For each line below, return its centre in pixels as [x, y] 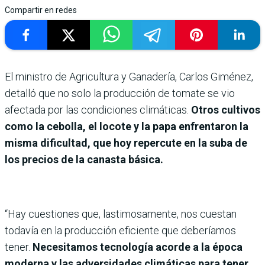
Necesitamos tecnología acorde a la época [138, 247]
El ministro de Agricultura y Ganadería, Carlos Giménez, [129, 77]
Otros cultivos [226, 110]
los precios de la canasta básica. [84, 160]
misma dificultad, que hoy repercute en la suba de [126, 143]
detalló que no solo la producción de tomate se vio [120, 93]
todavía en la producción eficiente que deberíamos [120, 231]
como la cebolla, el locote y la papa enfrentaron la [127, 127]
